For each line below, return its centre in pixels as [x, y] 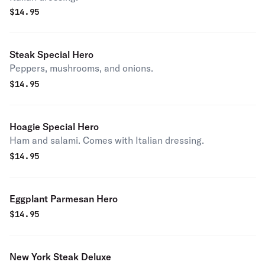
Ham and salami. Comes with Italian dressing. [107, 140]
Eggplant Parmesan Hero [64, 199]
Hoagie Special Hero [54, 127]
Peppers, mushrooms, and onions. [81, 68]
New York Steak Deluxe [60, 257]
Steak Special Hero [51, 54]
